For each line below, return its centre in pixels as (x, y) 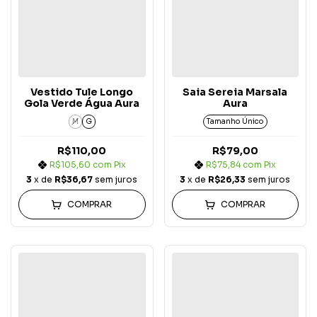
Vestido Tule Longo (82, 92)
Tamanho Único (235, 122)
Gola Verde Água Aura (82, 104)
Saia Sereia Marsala (235, 92)
